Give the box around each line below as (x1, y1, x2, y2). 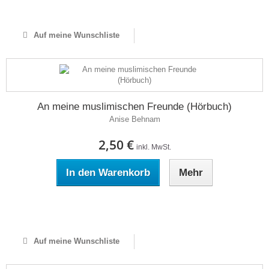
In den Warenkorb (66, 167, 150, 178)
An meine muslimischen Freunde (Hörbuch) (37, 101, 232, 112)
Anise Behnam (109, 115, 160, 124)
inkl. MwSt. (136, 143, 171, 151)
